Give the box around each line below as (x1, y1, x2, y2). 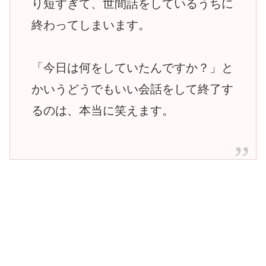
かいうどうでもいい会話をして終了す (31, 82, 233, 96)
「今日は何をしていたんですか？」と (31, 61, 233, 74)
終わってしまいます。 (31, 18, 150, 31)
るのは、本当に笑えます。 (31, 103, 174, 117)
